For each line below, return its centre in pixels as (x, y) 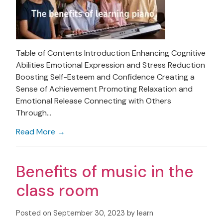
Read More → (41, 131)
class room (57, 190)
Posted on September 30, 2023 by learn (85, 213)
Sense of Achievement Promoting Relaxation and (104, 89)
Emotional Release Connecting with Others (94, 101)
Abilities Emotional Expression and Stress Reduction (111, 65)
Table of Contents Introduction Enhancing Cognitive (111, 53)
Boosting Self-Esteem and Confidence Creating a (105, 77)
